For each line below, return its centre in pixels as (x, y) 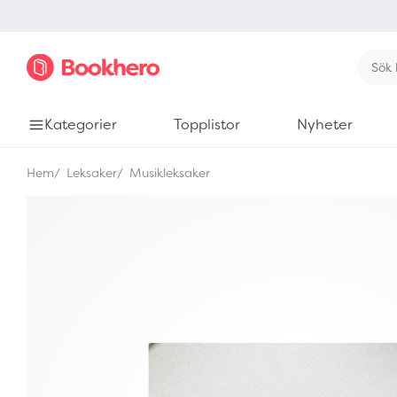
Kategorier (80, 125)
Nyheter (324, 125)
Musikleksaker (168, 173)
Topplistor (206, 125)
